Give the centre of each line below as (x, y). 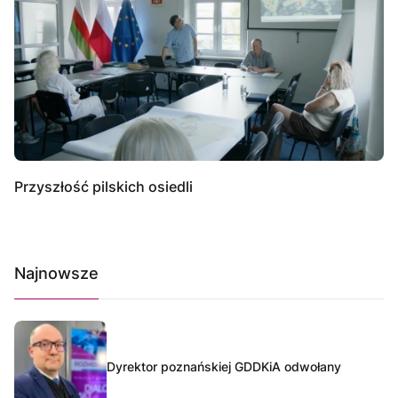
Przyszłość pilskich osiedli (103, 186)
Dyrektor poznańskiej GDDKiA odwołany (224, 366)
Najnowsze (56, 273)
